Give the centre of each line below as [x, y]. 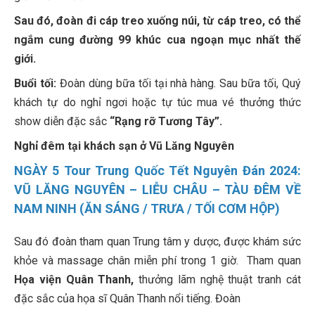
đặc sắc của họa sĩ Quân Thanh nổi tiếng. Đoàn [127, 299]
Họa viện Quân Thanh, [74, 280]
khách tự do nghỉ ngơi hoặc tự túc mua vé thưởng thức [157, 103]
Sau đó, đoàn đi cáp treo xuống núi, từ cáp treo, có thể [157, 21]
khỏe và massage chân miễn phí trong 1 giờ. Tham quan [157, 261]
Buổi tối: [35, 84]
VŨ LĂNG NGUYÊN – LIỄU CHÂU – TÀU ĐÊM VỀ [157, 190]
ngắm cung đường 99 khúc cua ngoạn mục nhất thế [157, 40]
